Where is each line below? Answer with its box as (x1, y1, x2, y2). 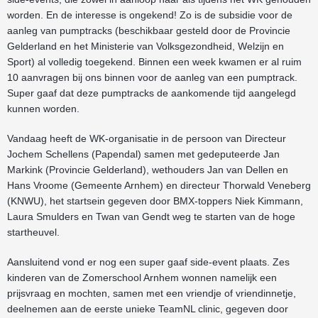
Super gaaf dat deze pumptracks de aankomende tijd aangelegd (7, 87, 296, 99)
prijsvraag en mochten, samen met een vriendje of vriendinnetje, (7, 287, 296, 299)
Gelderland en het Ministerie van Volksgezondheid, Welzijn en (7, 40, 284, 52)
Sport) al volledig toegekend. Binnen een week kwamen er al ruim (7, 56, 302, 67)
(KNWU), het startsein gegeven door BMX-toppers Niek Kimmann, (7, 195, 303, 207)
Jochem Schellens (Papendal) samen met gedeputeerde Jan (7, 148, 280, 160)
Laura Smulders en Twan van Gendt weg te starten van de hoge (7, 211, 295, 222)
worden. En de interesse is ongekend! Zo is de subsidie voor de (7, 9, 292, 21)
